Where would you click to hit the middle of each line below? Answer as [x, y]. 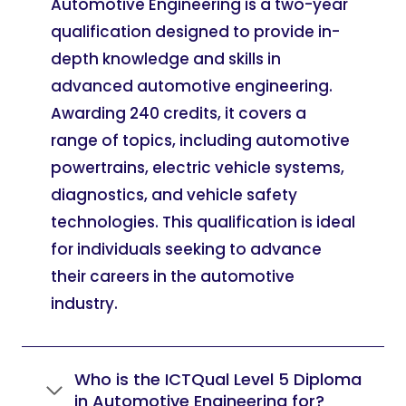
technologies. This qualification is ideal [203, 222]
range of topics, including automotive [200, 140]
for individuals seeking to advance [186, 249]
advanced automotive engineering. [192, 86]
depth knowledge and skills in [166, 59]
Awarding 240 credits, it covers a [179, 113]
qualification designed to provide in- [195, 32]
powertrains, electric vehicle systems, [198, 168]
